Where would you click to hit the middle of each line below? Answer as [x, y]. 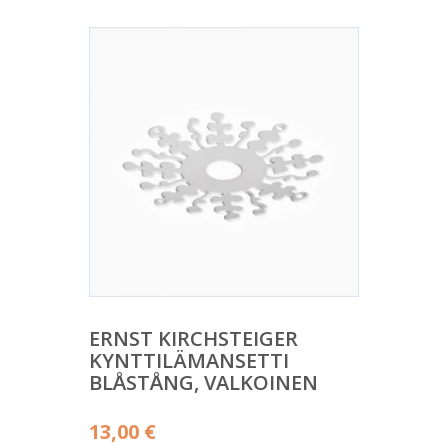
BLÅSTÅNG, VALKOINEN [203, 382]
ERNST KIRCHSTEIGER [193, 338]
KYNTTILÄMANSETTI [189, 360]
